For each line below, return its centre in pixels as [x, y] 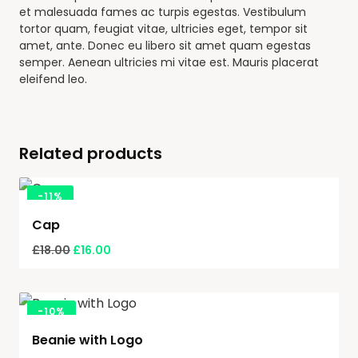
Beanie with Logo [88, 340]
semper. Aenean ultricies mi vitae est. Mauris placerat [169, 62]
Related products [91, 153]
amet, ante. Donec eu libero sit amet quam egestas [165, 46]
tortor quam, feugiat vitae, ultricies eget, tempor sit [163, 29]
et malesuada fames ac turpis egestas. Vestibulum [163, 12]
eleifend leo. [53, 79]
